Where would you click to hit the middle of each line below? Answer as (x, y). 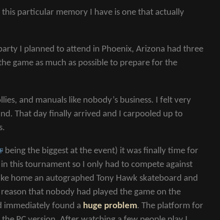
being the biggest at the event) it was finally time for (101, 151)
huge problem (110, 206)
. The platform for (170, 206)
